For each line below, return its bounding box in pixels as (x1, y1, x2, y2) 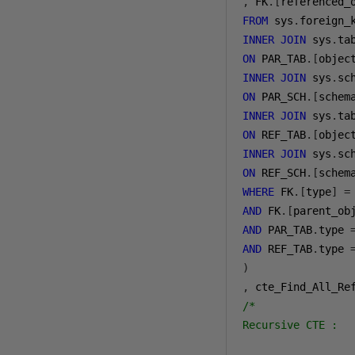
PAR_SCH (255, 90, 307, 103)
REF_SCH (255, 166, 307, 179)
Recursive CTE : (242, 319, 338, 331)
